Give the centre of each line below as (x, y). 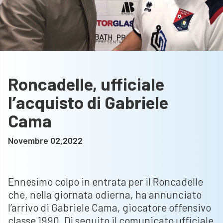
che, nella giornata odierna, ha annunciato (105, 195)
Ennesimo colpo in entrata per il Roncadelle (106, 182)
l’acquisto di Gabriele (88, 102)
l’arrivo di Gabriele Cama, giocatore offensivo (110, 208)
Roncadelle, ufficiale (86, 84)
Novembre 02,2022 (45, 141)
